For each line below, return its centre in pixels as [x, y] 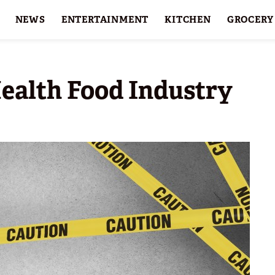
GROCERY [250, 20]
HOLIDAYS [41, 59]
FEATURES [109, 59]
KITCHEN [188, 20]
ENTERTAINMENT [105, 20]
